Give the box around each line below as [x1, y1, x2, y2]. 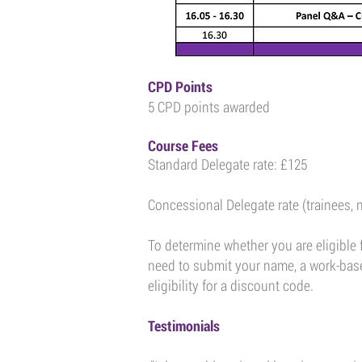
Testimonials [148, 318, 220, 335]
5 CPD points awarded [148, 97, 270, 116]
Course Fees [148, 137, 218, 154]
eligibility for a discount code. [148, 276, 314, 295]
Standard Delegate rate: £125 [148, 154, 307, 174]
